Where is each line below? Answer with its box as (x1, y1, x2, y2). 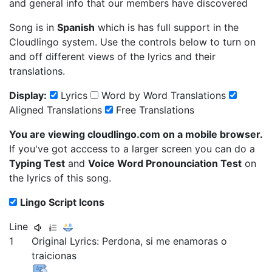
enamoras (173, 235, 222, 247)
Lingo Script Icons (20, 196, 104, 208)
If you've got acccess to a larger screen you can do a (9, 143, 255, 155)
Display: (9, 89, 47, 101)
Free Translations (113, 104, 194, 116)
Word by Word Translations (98, 89, 229, 101)
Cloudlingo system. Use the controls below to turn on (9, 36, 256, 48)
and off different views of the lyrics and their (9, 50, 216, 63)
